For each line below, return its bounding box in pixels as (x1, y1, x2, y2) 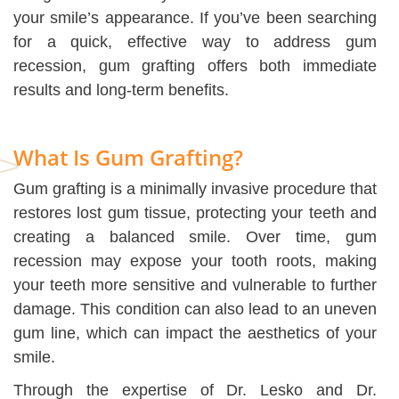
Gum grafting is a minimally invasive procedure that (13, 180, 377, 199)
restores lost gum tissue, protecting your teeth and (13, 204, 377, 223)
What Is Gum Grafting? (13, 142, 243, 173)
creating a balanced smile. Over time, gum (13, 228, 377, 247)
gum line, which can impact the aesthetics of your (13, 324, 377, 343)
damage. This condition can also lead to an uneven (13, 300, 377, 319)
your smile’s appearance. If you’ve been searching (13, 9, 377, 28)
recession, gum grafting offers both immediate (13, 57, 377, 76)
